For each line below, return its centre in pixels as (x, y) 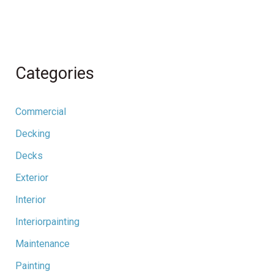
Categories (54, 73)
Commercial (40, 111)
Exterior (31, 177)
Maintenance (42, 243)
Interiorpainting (47, 221)
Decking (32, 133)
